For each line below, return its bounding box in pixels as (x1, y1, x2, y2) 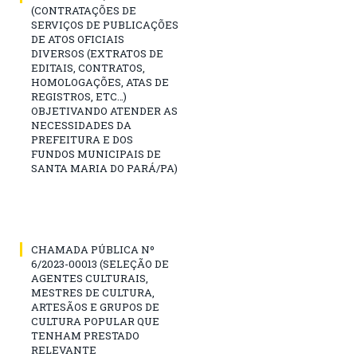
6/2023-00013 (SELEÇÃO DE (31, 257, 169, 272)
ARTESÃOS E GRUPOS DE (31, 300, 159, 315)
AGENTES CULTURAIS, (31, 271, 148, 286)
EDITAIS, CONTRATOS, (31, 61, 145, 76)
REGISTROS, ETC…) (31, 89, 127, 104)
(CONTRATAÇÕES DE (31, 3, 136, 18)
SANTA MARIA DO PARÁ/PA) (31, 161, 178, 176)
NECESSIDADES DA (31, 118, 131, 133)
